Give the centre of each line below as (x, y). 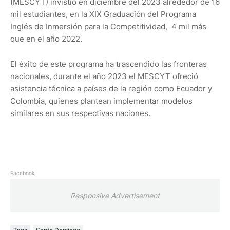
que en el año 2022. (46, 39)
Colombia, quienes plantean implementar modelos (101, 101)
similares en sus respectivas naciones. (82, 113)
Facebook (22, 173)
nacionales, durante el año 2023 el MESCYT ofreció (104, 76)
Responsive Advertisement (115, 196)
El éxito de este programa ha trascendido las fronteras (109, 64)
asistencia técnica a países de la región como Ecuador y (111, 89)
